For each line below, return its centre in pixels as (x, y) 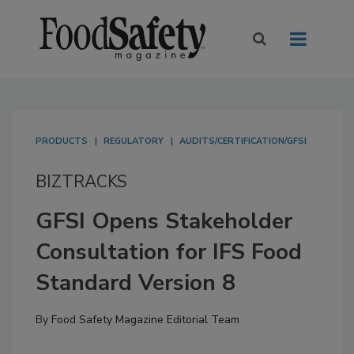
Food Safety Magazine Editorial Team (145, 320)
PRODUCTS (62, 141)
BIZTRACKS (81, 182)
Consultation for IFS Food (169, 252)
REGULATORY (134, 141)
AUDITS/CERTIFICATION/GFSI (243, 141)
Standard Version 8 (136, 283)
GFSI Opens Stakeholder (164, 222)
